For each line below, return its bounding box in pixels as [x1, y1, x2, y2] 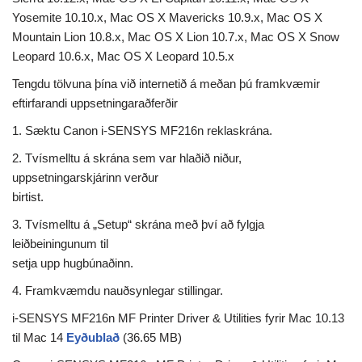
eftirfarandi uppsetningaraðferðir [12, 96, 178, 111]
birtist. [12, 190, 44, 204]
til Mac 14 [12, 330, 66, 345]
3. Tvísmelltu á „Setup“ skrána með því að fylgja [12, 217, 264, 232]
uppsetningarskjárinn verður [12, 170, 158, 185]
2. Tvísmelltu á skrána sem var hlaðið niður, [12, 151, 242, 166]
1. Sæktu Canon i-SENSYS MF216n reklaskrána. [12, 124, 272, 138]
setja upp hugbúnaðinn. [12, 256, 133, 271]
